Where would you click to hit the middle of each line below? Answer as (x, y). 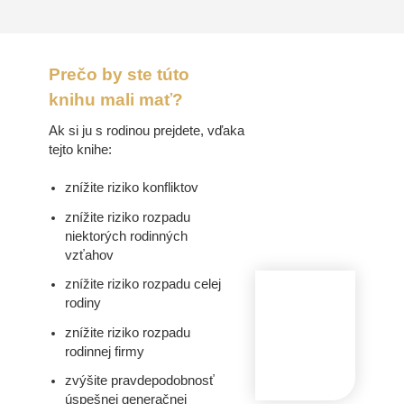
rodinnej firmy (105, 351)
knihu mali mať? (115, 99)
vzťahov (90, 255)
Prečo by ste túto (119, 74)
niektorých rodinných (127, 236)
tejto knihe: (80, 149)
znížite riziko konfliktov (132, 188)
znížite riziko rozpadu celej (143, 285)
